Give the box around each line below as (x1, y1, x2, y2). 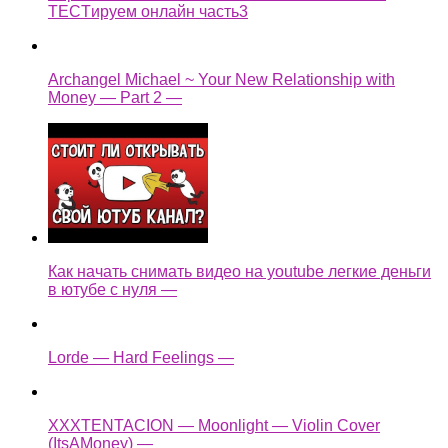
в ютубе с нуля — (48, 281, 177, 299)
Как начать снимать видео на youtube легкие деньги (48, 263, 431, 281)
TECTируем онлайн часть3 (48, 3, 248, 21)
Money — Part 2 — (48, 89, 182, 107)
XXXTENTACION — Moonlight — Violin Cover (48, 417, 380, 435)
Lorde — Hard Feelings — (48, 349, 234, 367)
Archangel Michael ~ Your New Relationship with (48, 71, 395, 89)
